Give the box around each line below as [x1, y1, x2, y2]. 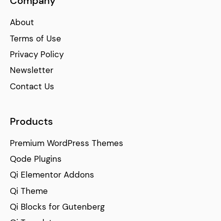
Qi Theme [10, 185, 48, 196]
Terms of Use [10, 33, 61, 44]
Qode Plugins [10, 153, 62, 165]
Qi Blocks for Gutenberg [10, 201, 105, 212]
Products [10, 114, 53, 128]
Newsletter [10, 65, 53, 76]
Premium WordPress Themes [10, 137, 123, 148]
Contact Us [10, 80, 54, 92]
